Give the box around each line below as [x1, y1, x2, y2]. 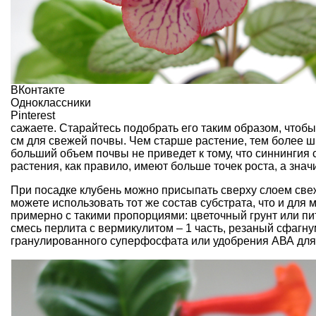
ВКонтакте [11, 84, 65, 97]
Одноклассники [11, 97, 91, 109]
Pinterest [11, 109, 55, 122]
